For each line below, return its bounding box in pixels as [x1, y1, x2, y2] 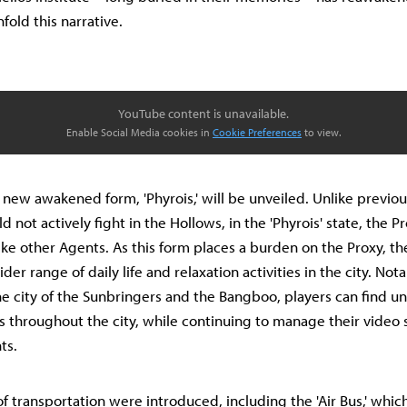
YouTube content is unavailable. [118, 105, 289, 122]
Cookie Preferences [213, 125, 302, 139]
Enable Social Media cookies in [66, 125, 213, 139]
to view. [302, 125, 341, 139]
